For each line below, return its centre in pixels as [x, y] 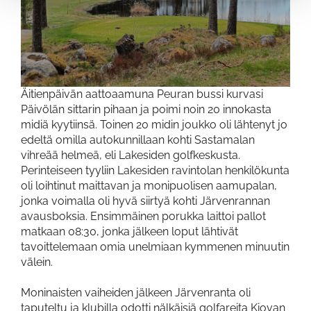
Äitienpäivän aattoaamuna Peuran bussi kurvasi [142, 94]
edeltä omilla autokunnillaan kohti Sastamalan [138, 140]
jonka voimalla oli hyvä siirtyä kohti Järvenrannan [145, 201]
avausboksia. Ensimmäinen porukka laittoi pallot [143, 216]
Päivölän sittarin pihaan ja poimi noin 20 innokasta [146, 109]
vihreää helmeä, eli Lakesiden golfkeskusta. [131, 155]
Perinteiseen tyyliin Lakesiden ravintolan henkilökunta [155, 170]
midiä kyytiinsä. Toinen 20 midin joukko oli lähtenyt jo [154, 124]
